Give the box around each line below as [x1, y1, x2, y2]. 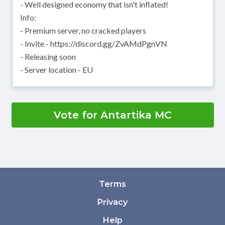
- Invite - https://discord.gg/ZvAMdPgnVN [20, 39, 167, 49]
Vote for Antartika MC [54, 109, 171, 122]
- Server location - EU [20, 65, 93, 75]
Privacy [97, 197, 128, 207]
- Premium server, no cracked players [20, 26, 146, 36]
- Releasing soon [20, 52, 76, 62]
